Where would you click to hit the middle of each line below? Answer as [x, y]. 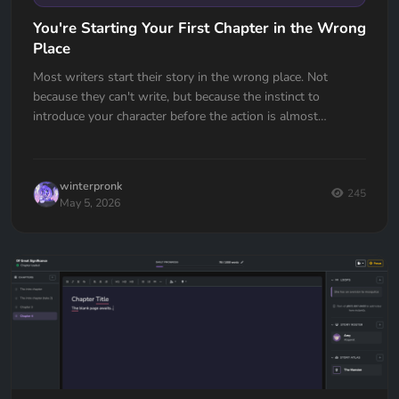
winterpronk [91, 185]
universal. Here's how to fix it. [116, 135]
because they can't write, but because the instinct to [176, 96]
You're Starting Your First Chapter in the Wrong [199, 28]
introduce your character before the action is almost [175, 116]
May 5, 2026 [90, 202]
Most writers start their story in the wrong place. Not [180, 77]
